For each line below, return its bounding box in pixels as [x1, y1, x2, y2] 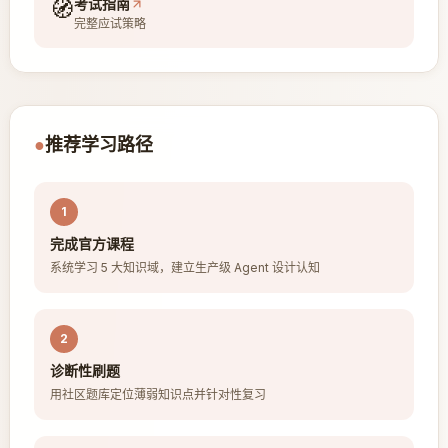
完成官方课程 [49, 235, 134, 252]
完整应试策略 [73, 16, 146, 31]
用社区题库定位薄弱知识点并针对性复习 [49, 387, 266, 402]
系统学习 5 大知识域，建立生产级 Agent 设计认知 [49, 260, 320, 275]
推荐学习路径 [44, 131, 153, 157]
